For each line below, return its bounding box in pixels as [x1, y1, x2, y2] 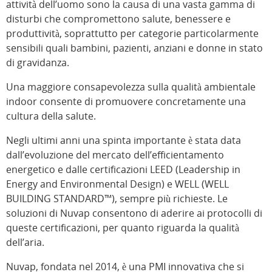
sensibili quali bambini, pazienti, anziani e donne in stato [6, 41, 263, 55]
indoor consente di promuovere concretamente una [6, 95, 246, 109]
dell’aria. [6, 236, 44, 250]
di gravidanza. [6, 56, 69, 70]
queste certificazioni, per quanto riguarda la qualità [6, 221, 239, 235]
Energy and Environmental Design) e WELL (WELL [6, 177, 229, 191]
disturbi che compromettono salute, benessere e [6, 12, 231, 26]
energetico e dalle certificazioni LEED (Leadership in [6, 163, 240, 177]
